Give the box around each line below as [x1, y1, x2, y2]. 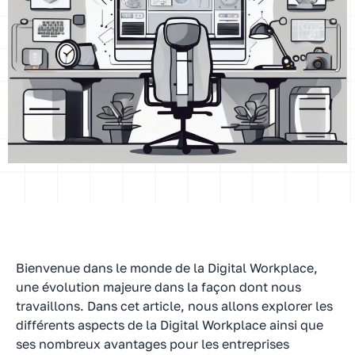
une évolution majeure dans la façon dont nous [16, 278, 301, 295]
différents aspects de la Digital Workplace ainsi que [16, 316, 323, 333]
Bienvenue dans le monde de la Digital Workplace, [16, 259, 318, 276]
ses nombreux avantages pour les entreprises [16, 335, 289, 352]
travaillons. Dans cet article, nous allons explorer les [16, 297, 333, 314]
